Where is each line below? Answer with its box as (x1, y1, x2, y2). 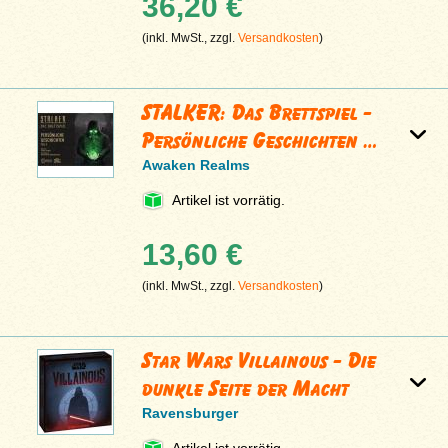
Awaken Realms (142, 157, 251, 174)
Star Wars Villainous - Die (142, 347, 377, 375)
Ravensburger (142, 405, 239, 422)
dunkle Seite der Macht (142, 375, 350, 403)
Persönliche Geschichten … (142, 127, 379, 155)
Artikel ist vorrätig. (172, 192, 286, 209)
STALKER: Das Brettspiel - (142, 99, 373, 127)
